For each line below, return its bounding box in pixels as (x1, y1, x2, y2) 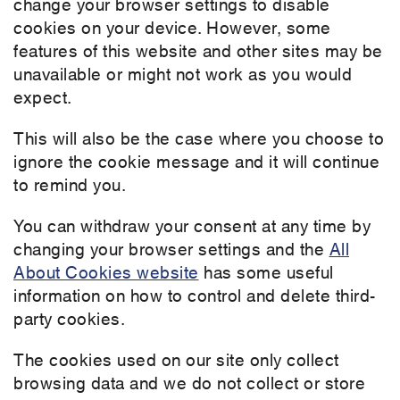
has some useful (198, 259, 334, 284)
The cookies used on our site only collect (13, 346, 339, 371)
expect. (13, 84, 76, 109)
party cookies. (13, 305, 125, 330)
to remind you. (13, 171, 126, 196)
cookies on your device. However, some (13, 14, 331, 39)
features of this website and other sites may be (13, 37, 383, 62)
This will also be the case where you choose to (13, 125, 384, 150)
